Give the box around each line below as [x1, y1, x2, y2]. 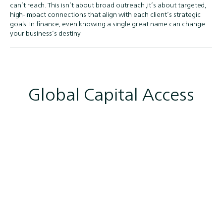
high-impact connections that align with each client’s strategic [10, 8, 201, 21]
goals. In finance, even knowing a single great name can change [10, 17, 205, 30]
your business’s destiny [10, 27, 81, 40]
